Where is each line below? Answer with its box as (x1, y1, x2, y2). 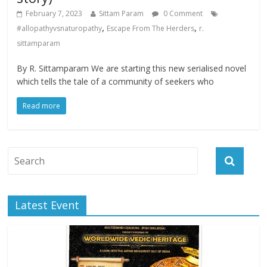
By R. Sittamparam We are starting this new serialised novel (17, 63, 247, 74)
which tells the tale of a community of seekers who (17, 76, 215, 88)
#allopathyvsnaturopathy (17, 23, 103, 34)
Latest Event (15, 198, 80, 213)
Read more (23, 101, 61, 111)
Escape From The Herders (107, 23, 195, 34)
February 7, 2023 (26, 8, 83, 19)
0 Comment (162, 8, 203, 19)
